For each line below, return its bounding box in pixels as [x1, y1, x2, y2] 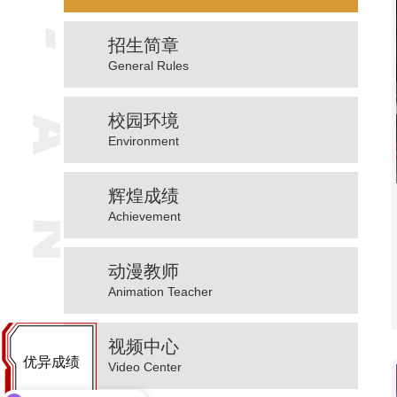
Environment [108, 134, 179, 149]
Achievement [108, 209, 181, 224]
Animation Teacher [108, 284, 213, 300]
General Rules [108, 58, 189, 74]
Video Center [108, 360, 182, 375]
